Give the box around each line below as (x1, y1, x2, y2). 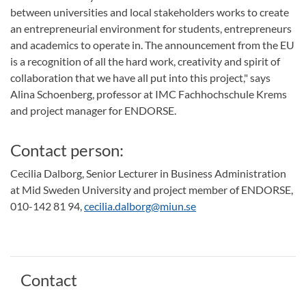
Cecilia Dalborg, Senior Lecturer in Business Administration (10, 167, 286, 180)
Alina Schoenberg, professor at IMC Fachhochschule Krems (10, 87, 287, 101)
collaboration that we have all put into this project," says (10, 71, 270, 85)
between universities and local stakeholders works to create (10, 5, 289, 19)
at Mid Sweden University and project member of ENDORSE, (10, 183, 293, 197)
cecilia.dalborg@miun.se (84, 199, 196, 213)
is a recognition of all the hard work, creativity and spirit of (10, 55, 280, 68)
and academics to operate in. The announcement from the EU (10, 38, 294, 52)
